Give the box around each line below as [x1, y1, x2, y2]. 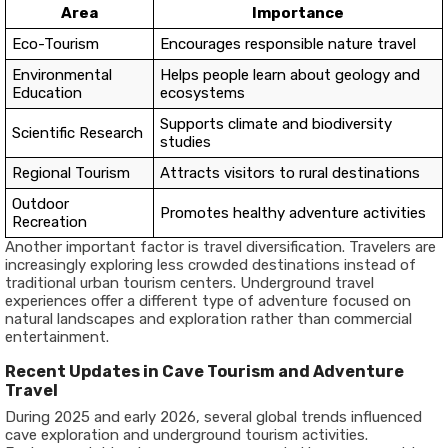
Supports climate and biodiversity [160, 115, 392, 133]
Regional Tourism [12, 164, 130, 182]
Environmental [12, 66, 112, 84]
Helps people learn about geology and [160, 66, 420, 84]
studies [160, 133, 211, 151]
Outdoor [12, 195, 69, 213]
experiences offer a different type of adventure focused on [5, 292, 411, 310]
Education [12, 84, 82, 102]
